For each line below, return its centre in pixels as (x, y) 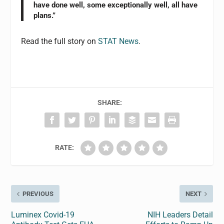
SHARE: (109, 103)
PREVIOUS (38, 194)
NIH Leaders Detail (180, 215)
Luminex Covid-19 (43, 215)
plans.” (45, 16)
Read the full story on (60, 41)
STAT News (118, 41)
